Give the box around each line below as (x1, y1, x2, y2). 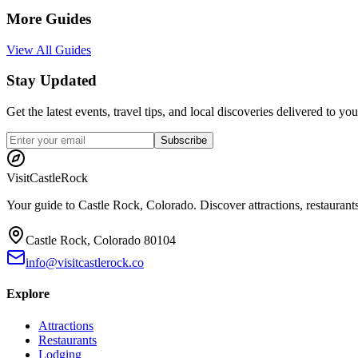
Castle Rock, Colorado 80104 (26, 233, 176, 247)
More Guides (6, 10, 91, 27)
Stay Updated (6, 72, 97, 89)
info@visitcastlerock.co (26, 256, 144, 269)
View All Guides (6, 42, 91, 57)
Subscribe (161, 134, 207, 146)
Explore (6, 287, 50, 301)
